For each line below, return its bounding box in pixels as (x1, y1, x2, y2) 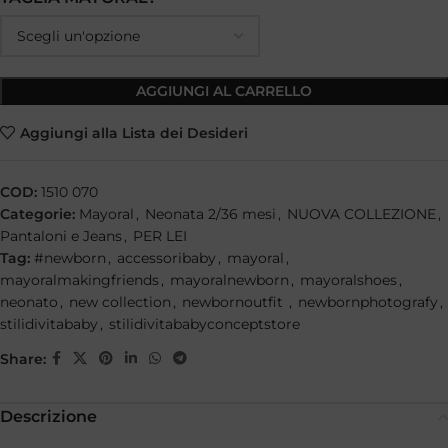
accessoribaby (117, 249, 216, 268)
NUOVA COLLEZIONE (287, 205, 436, 224)
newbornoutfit (182, 293, 287, 312)
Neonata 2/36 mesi (145, 205, 276, 224)
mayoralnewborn (170, 271, 289, 290)
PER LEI (133, 227, 187, 246)
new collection (69, 293, 171, 312)
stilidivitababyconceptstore (109, 315, 300, 334)
